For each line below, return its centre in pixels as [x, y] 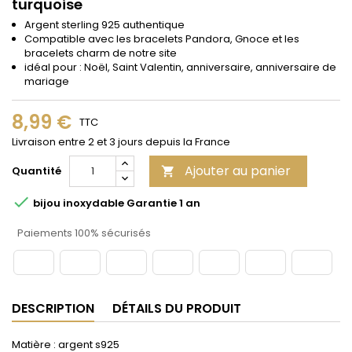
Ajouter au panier [238, 170]
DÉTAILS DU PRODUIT [177, 308]
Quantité [37, 170]
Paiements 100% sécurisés [83, 233]
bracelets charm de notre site [101, 53]
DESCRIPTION [53, 308]
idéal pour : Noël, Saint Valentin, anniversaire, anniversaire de [180, 67]
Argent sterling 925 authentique [104, 24]
